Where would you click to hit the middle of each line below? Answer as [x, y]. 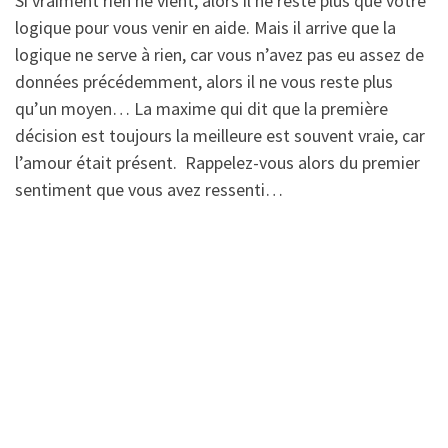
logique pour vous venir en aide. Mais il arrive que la [205, 28]
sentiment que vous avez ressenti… [149, 190]
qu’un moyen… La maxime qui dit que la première [201, 109]
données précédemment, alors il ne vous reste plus [204, 82]
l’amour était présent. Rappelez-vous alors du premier [217, 163]
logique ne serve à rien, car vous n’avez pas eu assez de [219, 55]
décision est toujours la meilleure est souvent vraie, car [220, 136]
